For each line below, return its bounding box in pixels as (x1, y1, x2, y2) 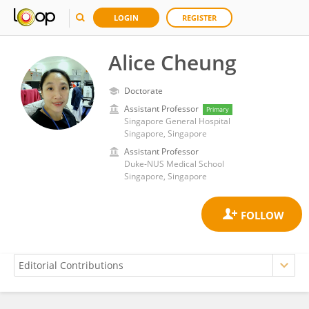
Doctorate (124, 85, 163, 97)
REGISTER (182, 12, 217, 23)
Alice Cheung (108, 48, 237, 77)
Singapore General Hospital (124, 115, 230, 127)
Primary (206, 105, 229, 114)
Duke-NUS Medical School (124, 158, 224, 170)
